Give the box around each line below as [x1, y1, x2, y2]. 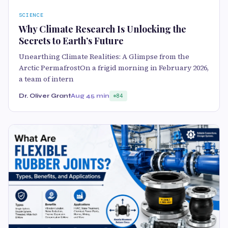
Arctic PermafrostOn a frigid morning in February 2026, [19, 63, 209, 73]
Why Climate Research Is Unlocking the [19, 23, 186, 36]
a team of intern [19, 74, 74, 84]
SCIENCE [19, 12, 44, 19]
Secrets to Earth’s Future [19, 35, 124, 47]
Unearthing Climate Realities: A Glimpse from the [19, 51, 189, 62]
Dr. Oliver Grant [19, 92, 71, 100]
